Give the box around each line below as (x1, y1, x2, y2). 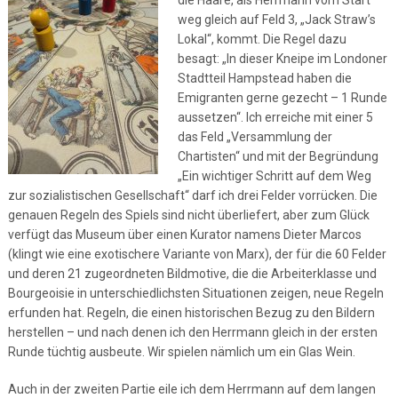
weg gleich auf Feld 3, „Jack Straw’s (177, 12, 376, 27)
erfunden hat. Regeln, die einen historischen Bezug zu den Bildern (7, 306, 375, 320)
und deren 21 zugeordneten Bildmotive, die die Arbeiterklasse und (7, 267, 377, 281)
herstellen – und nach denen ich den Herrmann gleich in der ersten (7, 325, 378, 339)
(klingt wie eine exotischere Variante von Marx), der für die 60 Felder (7, 247, 386, 261)
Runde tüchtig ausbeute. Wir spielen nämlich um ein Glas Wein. (7, 345, 355, 359)
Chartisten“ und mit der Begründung (177, 149, 378, 163)
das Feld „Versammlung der (177, 130, 332, 144)
